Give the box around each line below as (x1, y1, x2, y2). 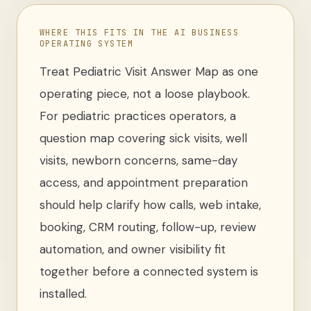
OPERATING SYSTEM (40, 38, 134, 49)
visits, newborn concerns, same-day (40, 153, 237, 168)
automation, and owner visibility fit (40, 242, 226, 257)
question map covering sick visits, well (40, 131, 247, 146)
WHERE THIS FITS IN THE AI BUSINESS (40, 27, 239, 38)
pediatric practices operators (62, 108, 224, 124)
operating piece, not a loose (40, 86, 197, 101)
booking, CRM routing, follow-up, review (40, 219, 256, 235)
